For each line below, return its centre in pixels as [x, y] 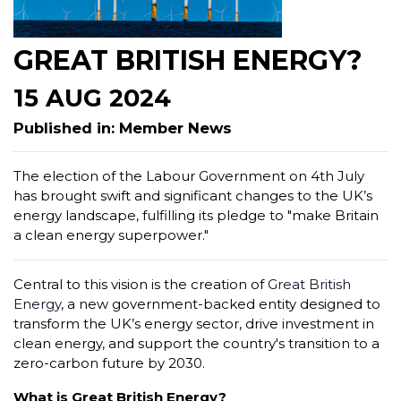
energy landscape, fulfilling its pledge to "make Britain [196, 215]
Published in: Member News [123, 128]
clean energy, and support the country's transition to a [196, 343]
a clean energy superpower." [111, 235]
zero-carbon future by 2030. [109, 363]
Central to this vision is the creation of [141, 284]
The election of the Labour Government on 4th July [189, 175]
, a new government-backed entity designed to [221, 303]
